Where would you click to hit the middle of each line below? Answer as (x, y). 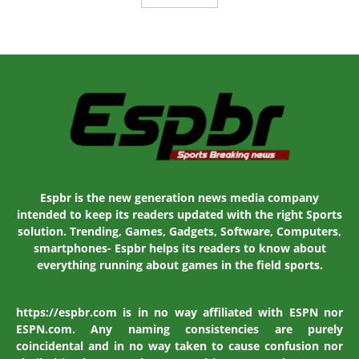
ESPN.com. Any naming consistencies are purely (179, 329)
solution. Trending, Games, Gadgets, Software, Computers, (179, 231)
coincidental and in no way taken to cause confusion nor (179, 345)
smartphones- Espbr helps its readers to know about (179, 248)
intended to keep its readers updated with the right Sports (179, 214)
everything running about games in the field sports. (179, 264)
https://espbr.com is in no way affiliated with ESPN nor (179, 312)
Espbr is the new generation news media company (179, 197)
